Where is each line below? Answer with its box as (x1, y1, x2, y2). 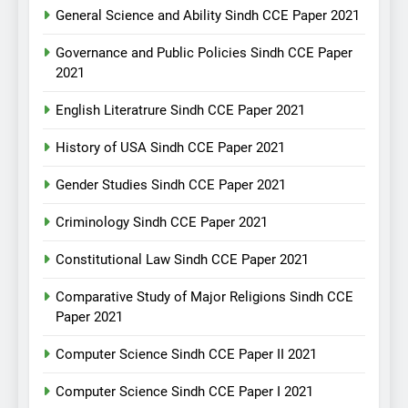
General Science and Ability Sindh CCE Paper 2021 (56, 7, 360, 25)
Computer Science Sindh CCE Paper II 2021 (56, 346, 317, 363)
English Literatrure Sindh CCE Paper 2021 (56, 102, 305, 119)
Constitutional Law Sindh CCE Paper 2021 (56, 251, 309, 269)
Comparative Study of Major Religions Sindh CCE (56, 289, 353, 306)
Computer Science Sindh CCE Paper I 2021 (56, 383, 313, 401)
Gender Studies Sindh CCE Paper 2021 (56, 177, 286, 194)
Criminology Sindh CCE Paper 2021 (56, 214, 268, 231)
